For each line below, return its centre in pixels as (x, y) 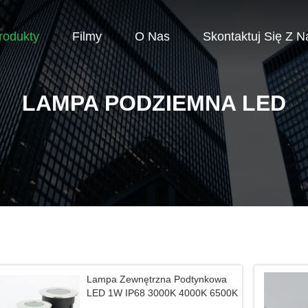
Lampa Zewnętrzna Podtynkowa (157, 279)
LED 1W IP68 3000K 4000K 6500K (162, 293)
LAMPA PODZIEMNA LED (154, 103)
